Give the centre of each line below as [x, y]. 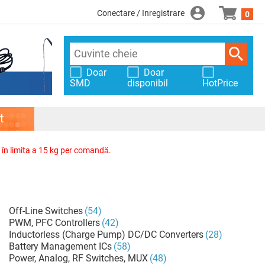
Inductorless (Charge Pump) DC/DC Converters [106, 235]
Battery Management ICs [60, 246]
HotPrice [220, 83]
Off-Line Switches [46, 211]
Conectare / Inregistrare [141, 13]
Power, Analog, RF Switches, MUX [78, 258]
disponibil [148, 83]
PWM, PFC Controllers [54, 223]
